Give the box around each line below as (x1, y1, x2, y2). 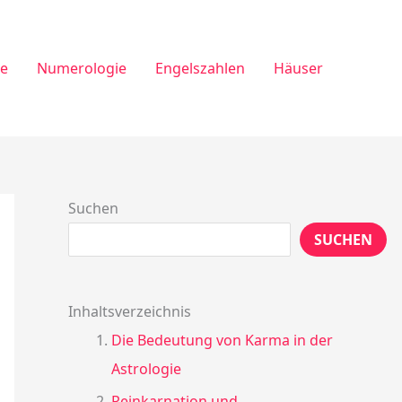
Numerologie (37, 57, 127, 78)
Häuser (274, 57, 323, 78)
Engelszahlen (155, 57, 245, 78)
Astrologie (111, 359, 181, 380)
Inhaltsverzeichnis (68, 301, 191, 322)
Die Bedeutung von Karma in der (111, 330, 333, 351)
